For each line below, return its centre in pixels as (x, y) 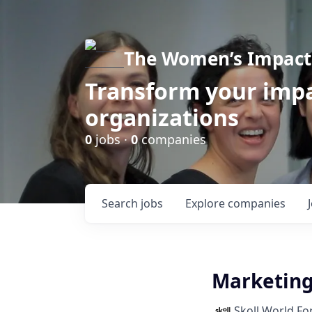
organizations (162, 117)
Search (121, 203)
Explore (206, 203)
